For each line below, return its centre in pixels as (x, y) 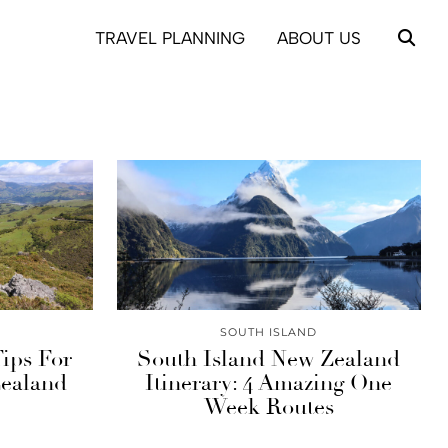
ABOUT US (319, 37)
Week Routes (268, 407)
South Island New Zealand (269, 359)
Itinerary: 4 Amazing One (269, 383)
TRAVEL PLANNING (170, 37)
